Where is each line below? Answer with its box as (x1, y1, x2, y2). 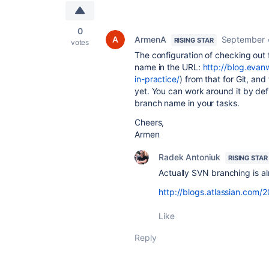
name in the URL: (134, 62, 203, 72)
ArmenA (134, 34, 166, 44)
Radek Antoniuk (159, 152, 220, 162)
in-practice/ (134, 74, 180, 84)
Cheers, (134, 117, 165, 127)
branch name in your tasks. (134, 98, 240, 108)
